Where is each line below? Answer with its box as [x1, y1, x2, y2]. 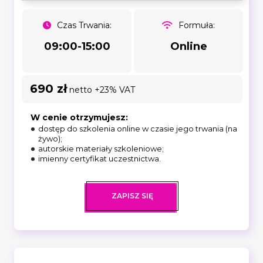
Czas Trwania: [56, 19, 112, 31]
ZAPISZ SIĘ [111, 191, 153, 200]
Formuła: [178, 19, 215, 31]
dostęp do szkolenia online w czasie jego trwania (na [38, 123, 237, 133]
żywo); [38, 133, 62, 143]
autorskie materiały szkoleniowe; [38, 143, 164, 153]
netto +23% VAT [67, 84, 135, 95]
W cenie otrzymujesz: [31, 112, 128, 123]
